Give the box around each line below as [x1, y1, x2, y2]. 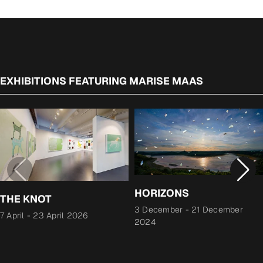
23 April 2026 [33, 210, 89, 221]
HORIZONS [134, 186, 189, 200]
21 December [191, 204, 243, 215]
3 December [134, 204, 183, 215]
